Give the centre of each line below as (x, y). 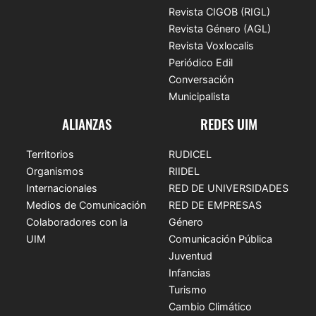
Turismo (188, 289)
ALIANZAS (87, 123)
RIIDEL (184, 171)
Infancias (190, 272)
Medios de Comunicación (86, 205)
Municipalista (199, 96)
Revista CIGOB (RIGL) (219, 11)
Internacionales (62, 188)
